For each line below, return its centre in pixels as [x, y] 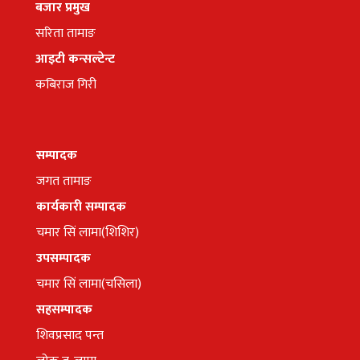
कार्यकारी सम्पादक [82, 207]
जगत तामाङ [64, 182]
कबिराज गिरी [65, 84]
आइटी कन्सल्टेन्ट [75, 59]
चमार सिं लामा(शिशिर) [88, 233]
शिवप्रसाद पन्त [70, 336]
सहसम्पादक [65, 310]
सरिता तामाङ [65, 33]
